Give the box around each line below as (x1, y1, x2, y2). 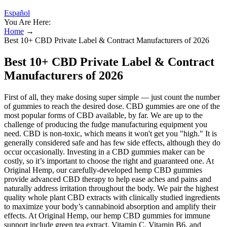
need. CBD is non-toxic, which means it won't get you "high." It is (4, 129, 217, 138)
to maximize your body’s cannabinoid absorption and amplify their (4, 202, 216, 211)
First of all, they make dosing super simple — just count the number (4, 92, 220, 101)
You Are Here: (4, 18, 51, 26)
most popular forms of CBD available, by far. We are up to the (4, 110, 203, 120)
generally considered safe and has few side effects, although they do (4, 138, 220, 147)
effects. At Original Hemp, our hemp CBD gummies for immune (4, 211, 210, 220)
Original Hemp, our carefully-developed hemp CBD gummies (4, 165, 202, 174)
